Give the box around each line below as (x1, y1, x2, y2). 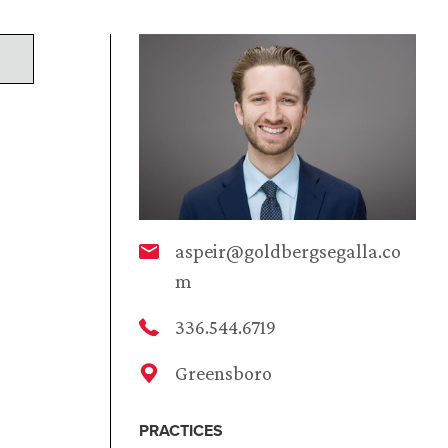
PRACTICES (139, 418, 223, 442)
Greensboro (175, 361, 272, 384)
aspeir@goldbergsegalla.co (175, 239, 401, 262)
